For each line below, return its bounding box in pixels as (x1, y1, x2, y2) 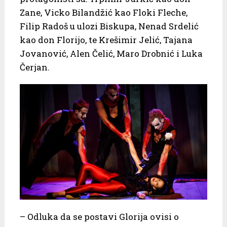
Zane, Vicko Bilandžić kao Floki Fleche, (19, 7, 187, 18)
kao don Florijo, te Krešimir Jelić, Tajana (19, 34, 193, 46)
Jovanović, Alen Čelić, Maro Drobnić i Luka (19, 48, 203, 59)
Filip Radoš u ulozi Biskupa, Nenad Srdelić (19, 20, 199, 32)
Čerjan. (19, 61, 50, 73)
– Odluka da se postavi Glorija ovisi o (19, 210, 179, 222)
